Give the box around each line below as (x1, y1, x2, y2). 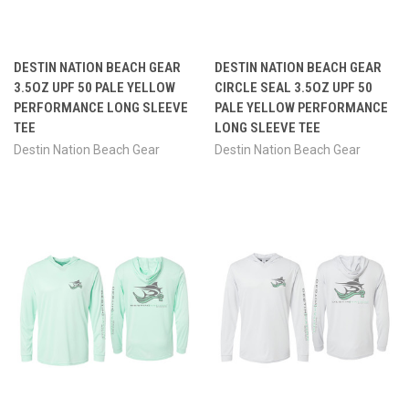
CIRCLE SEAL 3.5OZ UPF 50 (214, 79, 372, 97)
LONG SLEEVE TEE (214, 120, 320, 137)
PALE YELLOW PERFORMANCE (214, 100, 388, 117)
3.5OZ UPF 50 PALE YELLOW (14, 79, 175, 97)
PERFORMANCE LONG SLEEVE (14, 100, 188, 117)
